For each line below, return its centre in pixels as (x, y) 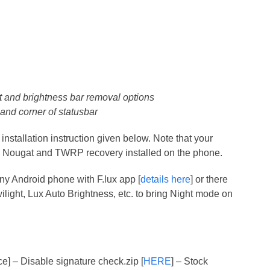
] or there (209, 179)
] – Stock (190, 261)
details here (166, 179)
